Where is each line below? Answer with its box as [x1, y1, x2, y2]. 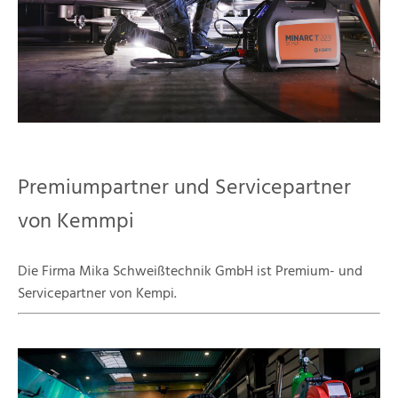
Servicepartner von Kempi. [18, 282, 177, 306]
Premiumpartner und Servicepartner [18, 171, 351, 205]
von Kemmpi [18, 204, 134, 239]
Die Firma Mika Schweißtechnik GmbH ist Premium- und [18, 259, 362, 283]
